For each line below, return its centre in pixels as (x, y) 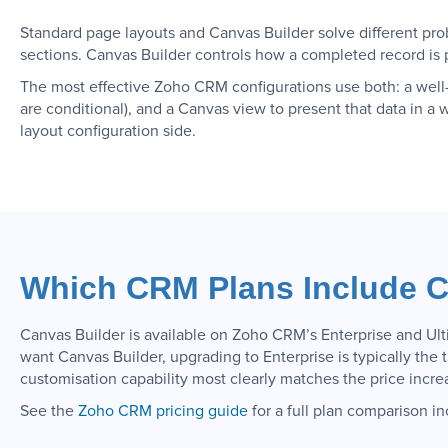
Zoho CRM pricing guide (163, 410)
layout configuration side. (108, 130)
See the (49, 410)
